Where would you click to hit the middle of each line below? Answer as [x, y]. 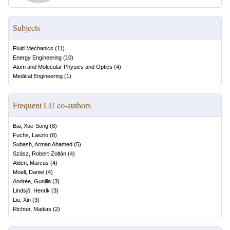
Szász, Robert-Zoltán [40, 154]
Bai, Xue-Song [31, 126]
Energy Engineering [37, 57]
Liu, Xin [22, 200]
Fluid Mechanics [33, 48]
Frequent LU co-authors [52, 105]
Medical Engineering [38, 76]
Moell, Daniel [28, 172]
